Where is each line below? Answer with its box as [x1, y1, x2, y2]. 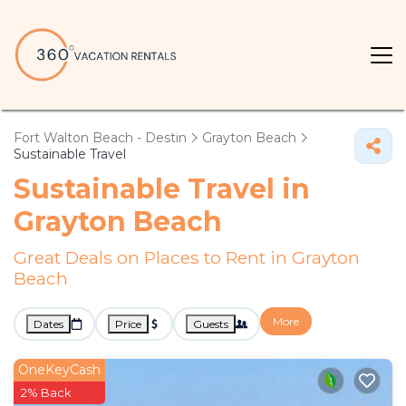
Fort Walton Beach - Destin [14, 130, 187, 146]
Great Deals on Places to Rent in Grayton [14, 246, 360, 268]
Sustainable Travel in [14, 172, 310, 206]
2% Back [21, 385, 72, 400]
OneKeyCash [18, 362, 101, 378]
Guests [193, 317, 228, 331]
